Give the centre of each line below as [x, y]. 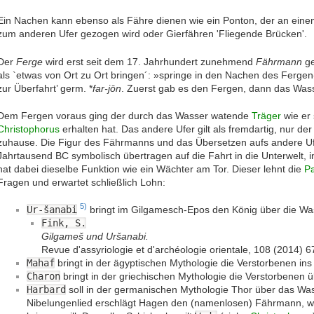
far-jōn [107, 88]
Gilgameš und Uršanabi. [95, 236]
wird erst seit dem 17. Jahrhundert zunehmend [149, 61]
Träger [266, 115]
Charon [43, 276]
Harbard [46, 289]
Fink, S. [64, 223]
